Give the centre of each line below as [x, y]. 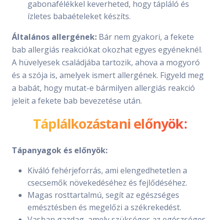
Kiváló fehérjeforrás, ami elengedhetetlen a [107, 170]
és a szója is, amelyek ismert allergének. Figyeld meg [108, 75]
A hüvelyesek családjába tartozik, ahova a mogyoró [106, 62]
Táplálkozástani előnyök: [110, 123]
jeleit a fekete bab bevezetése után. [77, 100]
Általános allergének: [54, 37]
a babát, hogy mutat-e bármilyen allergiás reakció [103, 88]
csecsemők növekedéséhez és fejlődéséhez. [107, 182]
